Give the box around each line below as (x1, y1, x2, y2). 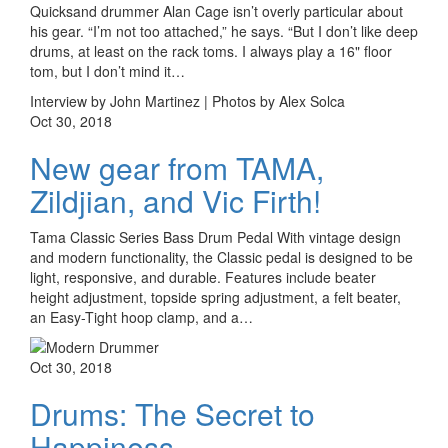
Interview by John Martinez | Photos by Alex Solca (30, 90, 345, 111)
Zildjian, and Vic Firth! (30, 178, 321, 222)
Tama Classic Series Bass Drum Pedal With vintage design (30, 226, 401, 247)
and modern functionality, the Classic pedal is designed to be (30, 246, 413, 267)
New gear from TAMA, (30, 145, 324, 189)
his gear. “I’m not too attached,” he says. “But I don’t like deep (30, 20, 418, 41)
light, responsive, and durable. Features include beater (30, 266, 376, 287)
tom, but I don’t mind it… (30, 60, 185, 81)
